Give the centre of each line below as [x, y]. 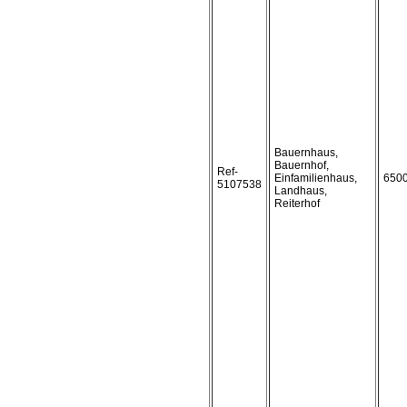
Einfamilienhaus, [316, 178]
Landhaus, [301, 191]
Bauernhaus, [306, 153]
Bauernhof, [302, 165]
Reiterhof [297, 203]
